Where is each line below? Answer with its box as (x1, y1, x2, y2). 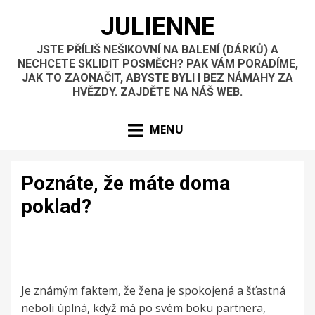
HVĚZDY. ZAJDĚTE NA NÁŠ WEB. (72, 85, 243, 98)
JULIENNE (100, 12, 215, 41)
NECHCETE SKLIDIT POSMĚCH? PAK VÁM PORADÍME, (17, 57, 298, 70)
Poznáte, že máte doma (21, 172, 230, 195)
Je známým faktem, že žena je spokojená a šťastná (21, 283, 285, 299)
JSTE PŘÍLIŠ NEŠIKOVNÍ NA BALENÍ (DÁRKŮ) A (37, 43, 278, 56)
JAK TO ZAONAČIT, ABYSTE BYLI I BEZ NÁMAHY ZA (22, 71, 293, 84)
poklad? (21, 195, 91, 219)
